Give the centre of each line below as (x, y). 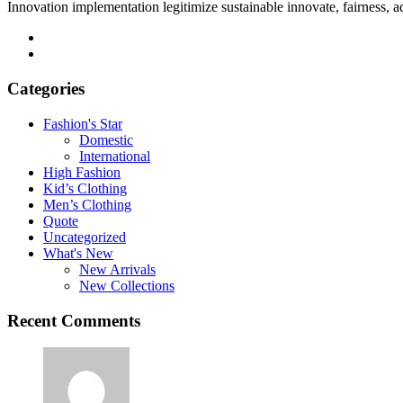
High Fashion (82, 172)
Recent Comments (74, 320)
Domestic (106, 139)
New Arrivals (117, 269)
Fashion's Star (83, 123)
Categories (46, 89)
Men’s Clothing (87, 204)
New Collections (127, 285)
